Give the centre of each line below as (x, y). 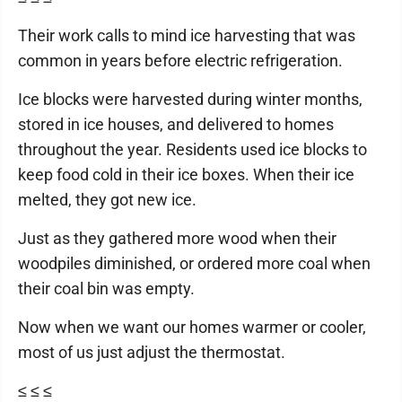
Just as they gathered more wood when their (177, 238)
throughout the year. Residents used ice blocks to (192, 149)
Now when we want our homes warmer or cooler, (192, 327)
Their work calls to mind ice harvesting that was (187, 35)
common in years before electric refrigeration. (180, 61)
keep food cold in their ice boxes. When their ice (186, 175)
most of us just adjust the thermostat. (152, 352)
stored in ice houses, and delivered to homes (176, 124)
